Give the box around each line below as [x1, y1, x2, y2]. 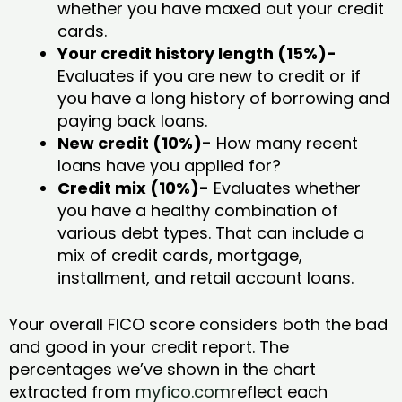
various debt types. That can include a [57, 221, 364, 244]
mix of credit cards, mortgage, [57, 243, 302, 267]
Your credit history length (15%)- [57, 41, 336, 65]
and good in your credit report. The [9, 335, 289, 358]
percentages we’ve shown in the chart [9, 357, 316, 380]
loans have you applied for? [57, 153, 285, 177]
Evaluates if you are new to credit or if [57, 64, 361, 87]
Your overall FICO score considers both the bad [9, 312, 388, 336]
